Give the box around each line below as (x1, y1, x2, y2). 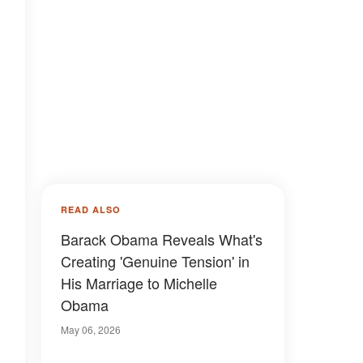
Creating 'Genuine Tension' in (61, 250, 250, 271)
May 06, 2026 (61, 322, 121, 336)
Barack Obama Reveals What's (61, 228, 263, 250)
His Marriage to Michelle (61, 272, 217, 293)
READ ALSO (61, 203, 121, 216)
